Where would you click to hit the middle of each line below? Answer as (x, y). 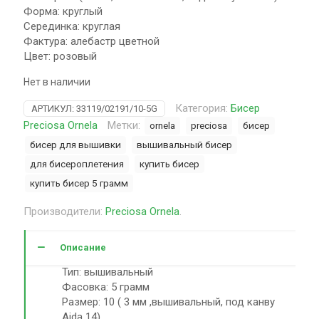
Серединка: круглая (72, 26)
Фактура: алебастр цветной (91, 41)
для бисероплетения (77, 164)
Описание (83, 247)
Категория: (203, 108)
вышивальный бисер (184, 145)
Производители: (64, 211)
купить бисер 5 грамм (79, 183)
